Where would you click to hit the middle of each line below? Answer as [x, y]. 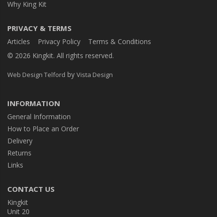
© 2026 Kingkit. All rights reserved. [61, 56]
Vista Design [95, 75]
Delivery [20, 141]
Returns [19, 153]
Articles [19, 42]
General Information [39, 117]
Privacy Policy [59, 42]
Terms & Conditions [120, 42]
